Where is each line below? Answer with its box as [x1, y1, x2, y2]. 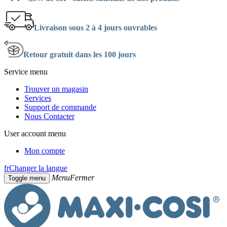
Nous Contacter [24, 112, 74, 121]
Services [24, 94, 51, 102]
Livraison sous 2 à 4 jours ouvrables [34, 23, 157, 32]
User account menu [4, 129, 66, 138]
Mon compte [24, 146, 65, 155]
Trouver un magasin [24, 85, 88, 93]
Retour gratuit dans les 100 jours [23, 50, 136, 59]
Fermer [70, 173, 94, 182]
